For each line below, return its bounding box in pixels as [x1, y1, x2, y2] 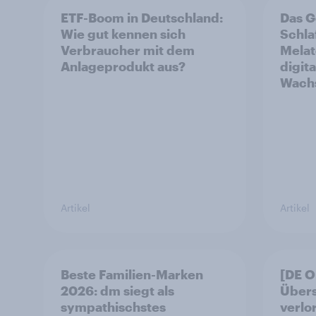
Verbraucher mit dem [61, 42, 195, 58]
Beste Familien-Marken [61, 267, 203, 282]
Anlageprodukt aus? [61, 59, 186, 74]
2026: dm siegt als [61, 283, 174, 298]
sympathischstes [61, 299, 166, 315]
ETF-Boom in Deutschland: [61, 10, 223, 25]
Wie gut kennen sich [61, 26, 186, 42]
